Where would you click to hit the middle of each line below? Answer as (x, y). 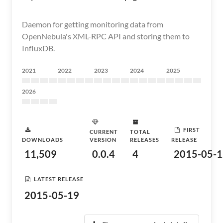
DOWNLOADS (43, 140)
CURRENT (104, 132)
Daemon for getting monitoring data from (93, 24)
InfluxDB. (38, 48)
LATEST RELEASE (59, 179)
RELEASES (145, 140)
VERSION (103, 140)
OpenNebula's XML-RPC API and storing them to (106, 36)
